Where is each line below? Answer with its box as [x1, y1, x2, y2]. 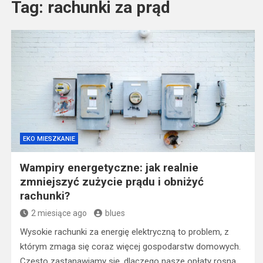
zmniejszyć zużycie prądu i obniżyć [19, 175, 204, 188]
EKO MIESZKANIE [22, 135, 75, 143]
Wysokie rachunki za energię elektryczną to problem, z [19, 227, 229, 237]
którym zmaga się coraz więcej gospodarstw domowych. [19, 241, 241, 252]
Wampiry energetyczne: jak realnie [19, 161, 198, 174]
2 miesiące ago [31, 208, 87, 218]
